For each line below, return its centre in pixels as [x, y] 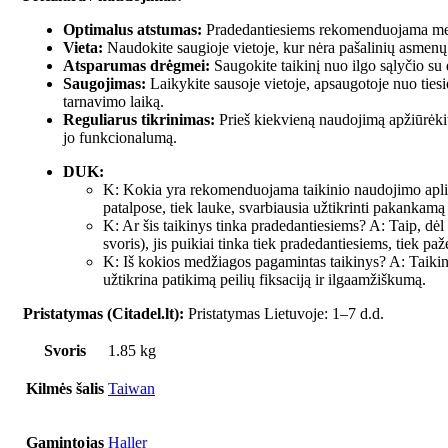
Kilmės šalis [65, 389]
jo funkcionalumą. [120, 138]
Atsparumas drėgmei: [136, 66]
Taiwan [131, 389]
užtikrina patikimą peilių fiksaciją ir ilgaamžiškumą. [264, 280]
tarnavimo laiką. [113, 102]
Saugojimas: [104, 84]
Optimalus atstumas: [132, 30]
